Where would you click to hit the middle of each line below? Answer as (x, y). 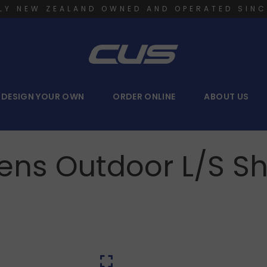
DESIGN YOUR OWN (43, 97)
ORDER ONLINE (144, 97)
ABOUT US (226, 97)
